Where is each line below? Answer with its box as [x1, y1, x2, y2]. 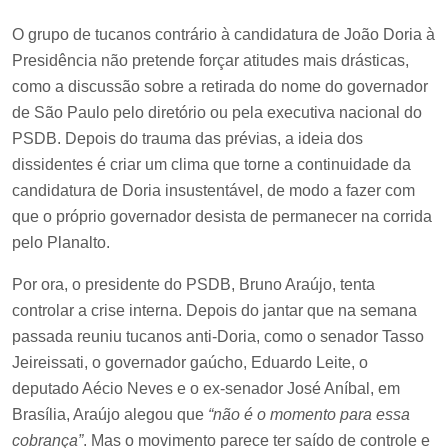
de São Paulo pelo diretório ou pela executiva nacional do [12, 103, 422, 121]
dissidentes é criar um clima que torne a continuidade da [12, 155, 411, 173]
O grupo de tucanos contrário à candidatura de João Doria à [12, 25, 435, 43]
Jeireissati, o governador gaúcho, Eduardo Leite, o [12, 353, 368, 371]
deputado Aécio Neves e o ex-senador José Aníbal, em [12, 379, 400, 397]
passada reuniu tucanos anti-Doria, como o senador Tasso [12, 327, 424, 345]
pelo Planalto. [12, 233, 110, 251]
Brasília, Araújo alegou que [12, 405, 208, 423]
